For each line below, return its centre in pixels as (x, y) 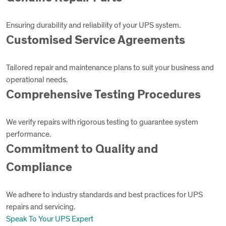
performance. (29, 134)
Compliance (39, 167)
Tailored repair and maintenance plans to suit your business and (110, 68)
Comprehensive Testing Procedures (103, 95)
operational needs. (37, 80)
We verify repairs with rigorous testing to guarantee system (102, 122)
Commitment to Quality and (82, 149)
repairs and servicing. (41, 207)
